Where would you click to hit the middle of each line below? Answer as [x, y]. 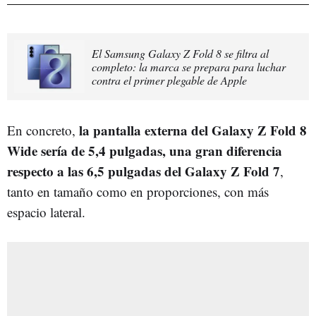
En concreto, [43, 130]
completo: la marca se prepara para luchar [189, 66]
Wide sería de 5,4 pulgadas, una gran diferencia [145, 150]
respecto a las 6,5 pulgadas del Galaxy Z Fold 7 [144, 171]
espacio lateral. [46, 212]
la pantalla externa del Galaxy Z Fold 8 [193, 130]
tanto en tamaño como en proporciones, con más [138, 191]
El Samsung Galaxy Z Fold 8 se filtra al [180, 53]
